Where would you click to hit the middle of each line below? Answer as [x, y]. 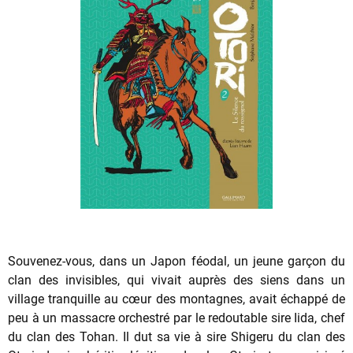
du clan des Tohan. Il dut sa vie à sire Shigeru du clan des [176, 336]
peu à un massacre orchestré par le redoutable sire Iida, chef [176, 318]
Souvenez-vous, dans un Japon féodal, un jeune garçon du [176, 261]
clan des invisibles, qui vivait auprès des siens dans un [176, 280]
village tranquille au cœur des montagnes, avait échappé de [176, 299]
